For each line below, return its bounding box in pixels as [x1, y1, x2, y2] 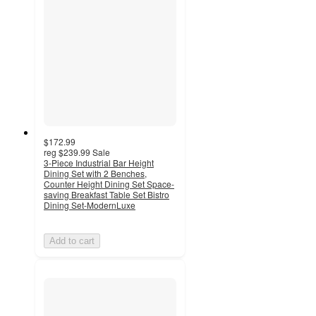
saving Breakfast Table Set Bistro [44, 188, 169, 200]
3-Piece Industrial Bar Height [44, 156, 154, 169]
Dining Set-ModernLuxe [44, 198, 135, 211]
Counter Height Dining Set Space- [44, 177, 174, 190]
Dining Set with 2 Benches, [44, 166, 147, 179]
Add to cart [49, 235, 95, 246]
